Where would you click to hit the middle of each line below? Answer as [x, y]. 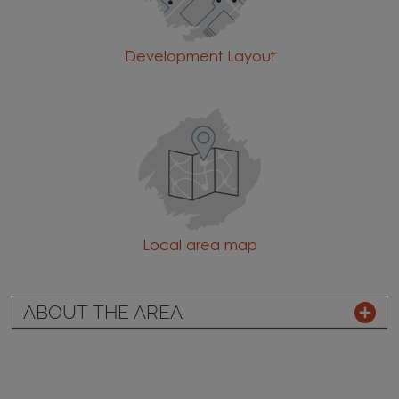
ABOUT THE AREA [102, 312]
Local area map [199, 246]
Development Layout [199, 57]
